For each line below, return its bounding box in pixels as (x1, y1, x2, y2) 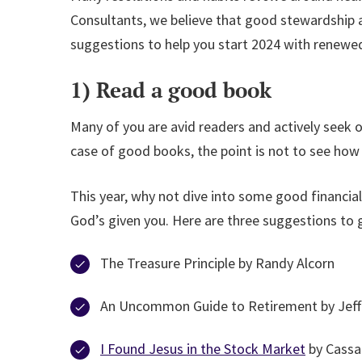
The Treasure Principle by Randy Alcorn (100, 254, 335, 272)
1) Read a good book (70, 76, 271, 103)
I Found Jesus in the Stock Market (100, 339, 305, 358)
